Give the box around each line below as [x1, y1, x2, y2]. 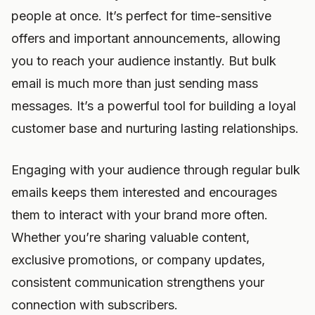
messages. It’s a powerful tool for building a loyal [11, 98, 296, 113]
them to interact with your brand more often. [11, 207, 268, 222]
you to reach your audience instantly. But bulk [11, 53, 276, 68]
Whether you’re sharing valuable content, [11, 230, 250, 245]
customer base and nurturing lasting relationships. [11, 121, 299, 136]
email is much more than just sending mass [11, 76, 258, 91]
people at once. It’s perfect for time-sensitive [11, 8, 271, 23]
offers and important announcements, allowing [11, 31, 281, 46]
